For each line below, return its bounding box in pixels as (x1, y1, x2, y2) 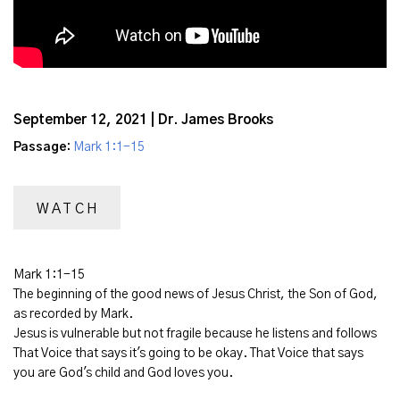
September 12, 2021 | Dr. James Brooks (13, 112, 273, 127)
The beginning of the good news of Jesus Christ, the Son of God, (13, 288, 378, 302)
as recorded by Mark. (13, 308, 133, 321)
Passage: (13, 140, 71, 154)
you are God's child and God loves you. (13, 367, 233, 380)
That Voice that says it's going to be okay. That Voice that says (13, 347, 363, 361)
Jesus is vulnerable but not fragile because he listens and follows (13, 328, 377, 341)
